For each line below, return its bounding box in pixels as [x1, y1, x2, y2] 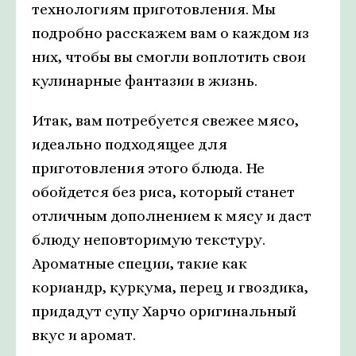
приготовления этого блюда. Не [32, 160, 265, 177]
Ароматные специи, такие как [32, 255, 247, 273]
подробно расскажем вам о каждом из [32, 25, 309, 42]
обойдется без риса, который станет [32, 184, 295, 201]
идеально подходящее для [32, 136, 227, 153]
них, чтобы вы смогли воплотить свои [32, 48, 306, 66]
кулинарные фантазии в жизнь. [32, 72, 257, 90]
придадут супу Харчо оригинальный [32, 303, 296, 320]
